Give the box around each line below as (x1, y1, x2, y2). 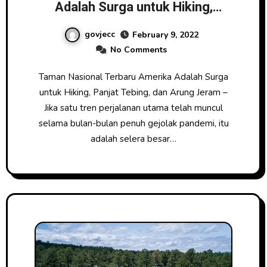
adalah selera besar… (91, 132, 176, 145)
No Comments (110, 44, 167, 55)
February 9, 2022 (132, 29, 198, 41)
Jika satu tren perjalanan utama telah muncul (44, 101, 223, 114)
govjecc (84, 28, 115, 40)
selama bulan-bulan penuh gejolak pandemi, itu (38, 117, 229, 129)
